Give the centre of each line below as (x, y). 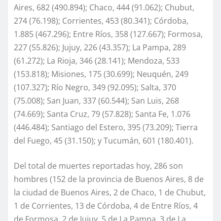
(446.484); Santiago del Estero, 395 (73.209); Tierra (106, 128)
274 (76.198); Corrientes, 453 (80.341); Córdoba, (101, 21)
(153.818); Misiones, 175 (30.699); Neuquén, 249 (101, 74)
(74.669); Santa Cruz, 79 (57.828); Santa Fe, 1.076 (102, 114)
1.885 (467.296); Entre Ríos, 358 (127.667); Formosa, (108, 34)
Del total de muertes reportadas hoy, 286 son (98, 166)
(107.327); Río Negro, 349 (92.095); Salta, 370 (95, 88)
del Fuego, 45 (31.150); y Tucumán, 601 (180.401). (104, 141)
